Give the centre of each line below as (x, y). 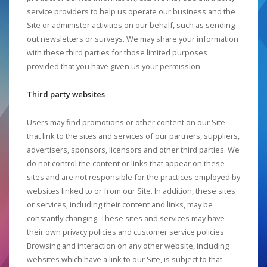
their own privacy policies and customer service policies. (126, 232)
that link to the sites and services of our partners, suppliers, (133, 136)
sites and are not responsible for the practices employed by (133, 177)
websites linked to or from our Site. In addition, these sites (131, 190)
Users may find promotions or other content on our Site (126, 122)
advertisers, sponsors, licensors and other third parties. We (133, 149)
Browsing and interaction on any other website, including (128, 245)
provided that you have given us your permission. (114, 66)
